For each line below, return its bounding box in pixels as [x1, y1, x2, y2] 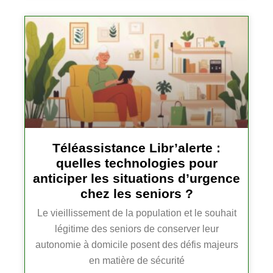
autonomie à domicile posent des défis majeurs [35, 239, 238, 250]
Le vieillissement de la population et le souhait [37, 208, 236, 219]
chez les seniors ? [80, 186, 193, 201]
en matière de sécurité [88, 255, 185, 266]
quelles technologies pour [55, 156, 218, 171]
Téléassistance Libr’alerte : [52, 141, 221, 155]
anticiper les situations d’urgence [33, 171, 240, 186]
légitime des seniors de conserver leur [54, 224, 219, 235]
